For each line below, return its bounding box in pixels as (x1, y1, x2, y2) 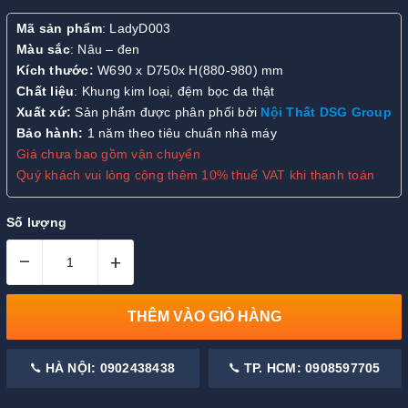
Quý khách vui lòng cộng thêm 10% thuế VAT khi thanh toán (16, 168, 374, 183)
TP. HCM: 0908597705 (240, 360, 381, 375)
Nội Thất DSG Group (260, 105, 392, 120)
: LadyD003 (101, 21, 171, 36)
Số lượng (6, 214, 66, 229)
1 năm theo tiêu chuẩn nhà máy (83, 126, 277, 141)
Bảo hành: (16, 126, 84, 141)
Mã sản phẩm (16, 21, 102, 36)
